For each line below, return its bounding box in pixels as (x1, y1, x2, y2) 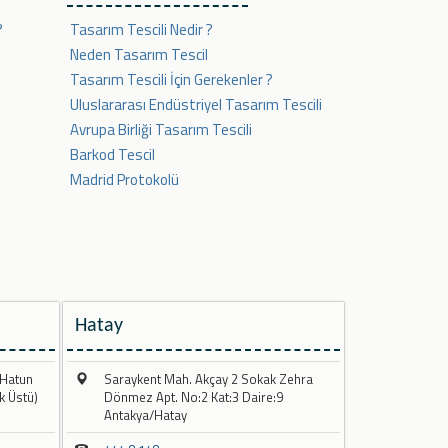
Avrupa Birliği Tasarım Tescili (70, 118, 252, 142)
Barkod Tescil (70, 143, 155, 167)
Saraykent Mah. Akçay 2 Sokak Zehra (104, 369, 313, 390)
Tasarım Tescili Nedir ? (70, 18, 213, 42)
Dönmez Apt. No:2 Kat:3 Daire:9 (104, 387, 283, 408)
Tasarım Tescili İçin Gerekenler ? (70, 68, 273, 92)
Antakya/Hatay (104, 405, 187, 426)
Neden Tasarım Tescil (70, 43, 208, 67)
